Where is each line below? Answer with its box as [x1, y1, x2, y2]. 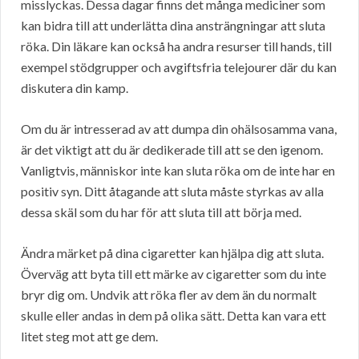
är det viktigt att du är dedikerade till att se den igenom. [21, 142, 323, 158]
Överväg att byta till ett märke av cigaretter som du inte [21, 266, 326, 282]
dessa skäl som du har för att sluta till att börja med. [21, 204, 301, 220]
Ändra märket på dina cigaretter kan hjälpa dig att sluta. [21, 245, 324, 261]
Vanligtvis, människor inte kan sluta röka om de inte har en [21, 163, 335, 179]
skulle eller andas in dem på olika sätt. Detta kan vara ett [21, 308, 326, 324]
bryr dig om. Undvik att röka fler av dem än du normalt [21, 287, 317, 303]
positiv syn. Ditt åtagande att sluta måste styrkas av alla [21, 184, 324, 200]
